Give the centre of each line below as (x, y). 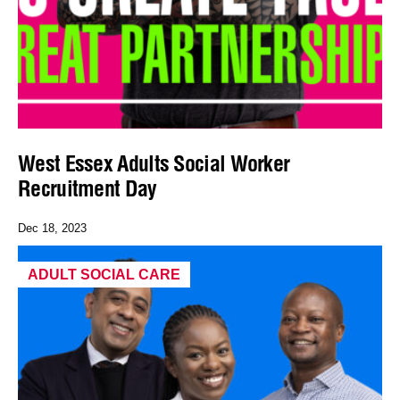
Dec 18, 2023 (52, 228)
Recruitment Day (87, 188)
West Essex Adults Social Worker (154, 163)
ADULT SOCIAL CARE (104, 275)
